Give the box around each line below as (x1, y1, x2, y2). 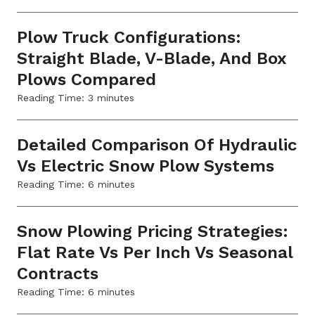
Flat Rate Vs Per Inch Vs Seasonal (17, 242, 292, 262)
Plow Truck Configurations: (17, 27, 241, 47)
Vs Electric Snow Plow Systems (17, 155, 274, 176)
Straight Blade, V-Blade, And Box (17, 48, 287, 68)
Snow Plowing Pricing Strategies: (17, 221, 288, 241)
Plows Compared (17, 69, 156, 89)
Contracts (17, 263, 98, 283)
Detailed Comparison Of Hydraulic (17, 134, 297, 155)
